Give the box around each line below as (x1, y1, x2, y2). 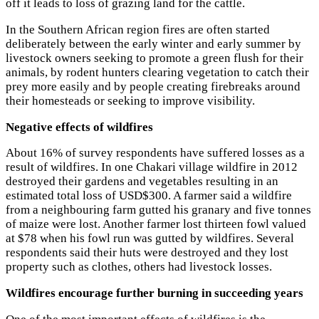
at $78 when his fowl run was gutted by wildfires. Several (6, 231, 294, 246)
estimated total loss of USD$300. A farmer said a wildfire (6, 189, 292, 203)
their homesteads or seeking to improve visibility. (6, 93, 255, 108)
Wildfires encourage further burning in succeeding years (6, 286, 303, 300)
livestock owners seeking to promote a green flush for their (6, 51, 303, 65)
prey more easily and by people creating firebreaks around (6, 79, 300, 93)
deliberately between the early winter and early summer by (6, 36, 301, 51)
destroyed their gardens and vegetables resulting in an (6, 174, 278, 189)
